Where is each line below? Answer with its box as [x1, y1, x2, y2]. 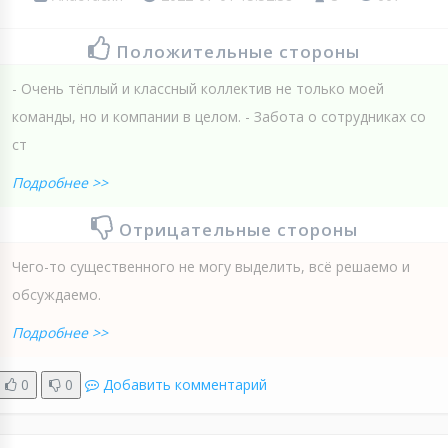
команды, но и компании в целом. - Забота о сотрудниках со [12, 106, 426, 126]
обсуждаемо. [12, 284, 101, 304]
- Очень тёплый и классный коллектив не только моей [12, 78, 384, 98]
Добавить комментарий [103, 374, 267, 394]
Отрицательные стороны [118, 217, 358, 241]
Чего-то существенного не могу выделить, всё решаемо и [12, 256, 410, 276]
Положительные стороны [116, 39, 360, 63]
